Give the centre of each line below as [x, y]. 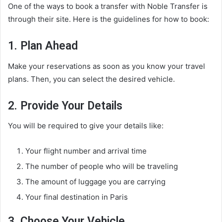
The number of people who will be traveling [102, 166]
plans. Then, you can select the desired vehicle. [91, 79]
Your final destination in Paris [77, 197]
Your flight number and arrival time [86, 151]
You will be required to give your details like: [86, 126]
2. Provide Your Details [65, 106]
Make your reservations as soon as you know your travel [107, 66]
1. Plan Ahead [43, 46]
